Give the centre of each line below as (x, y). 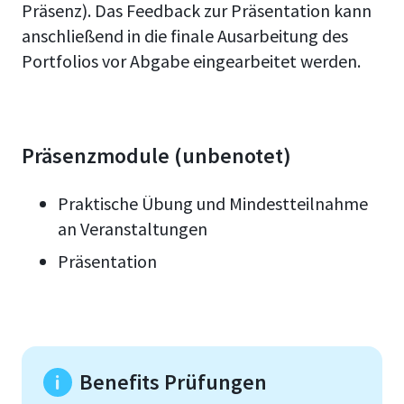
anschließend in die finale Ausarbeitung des (185, 36)
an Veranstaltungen (133, 229)
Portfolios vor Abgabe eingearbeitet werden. (191, 61)
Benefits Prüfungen (173, 382)
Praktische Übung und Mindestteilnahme (213, 204)
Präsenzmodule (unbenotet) (156, 156)
